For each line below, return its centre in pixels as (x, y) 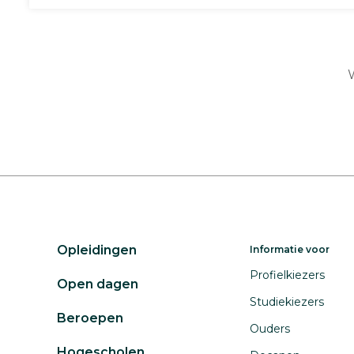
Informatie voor (290, 249)
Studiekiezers (287, 302)
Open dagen (98, 284)
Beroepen (90, 318)
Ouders (270, 329)
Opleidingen (97, 250)
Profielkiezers (287, 275)
